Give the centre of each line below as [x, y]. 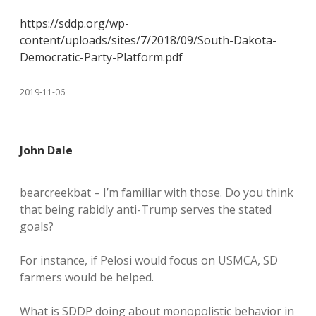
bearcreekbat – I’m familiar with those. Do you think [157, 193]
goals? [37, 226]
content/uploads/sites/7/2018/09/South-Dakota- [148, 40]
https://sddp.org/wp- [74, 23]
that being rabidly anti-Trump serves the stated [146, 209]
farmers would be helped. [87, 277]
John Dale [46, 150]
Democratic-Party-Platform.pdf [101, 57]
